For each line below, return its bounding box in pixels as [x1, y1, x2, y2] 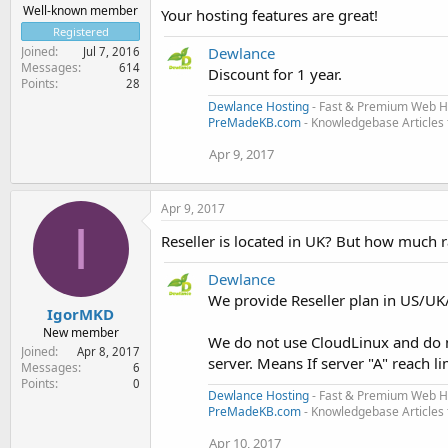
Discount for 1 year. [208, 63, 342, 84]
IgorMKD [47, 304, 114, 325]
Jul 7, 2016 [83, 43, 140, 59]
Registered [52, 23, 109, 39]
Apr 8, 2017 [77, 344, 140, 360]
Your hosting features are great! [161, 4, 378, 25]
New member [42, 324, 119, 342]
